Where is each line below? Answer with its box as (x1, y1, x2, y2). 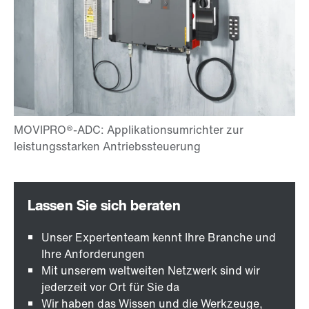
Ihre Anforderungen (41, 246, 145, 263)
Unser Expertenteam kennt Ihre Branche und (41, 229, 276, 246)
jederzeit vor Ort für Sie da (41, 279, 179, 296)
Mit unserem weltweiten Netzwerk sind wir (41, 262, 260, 279)
